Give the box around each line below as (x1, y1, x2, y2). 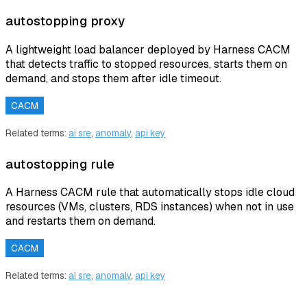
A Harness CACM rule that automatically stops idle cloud (5, 185, 295, 200)
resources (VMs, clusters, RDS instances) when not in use (5, 199, 294, 214)
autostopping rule (5, 155, 115, 173)
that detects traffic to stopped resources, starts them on (5, 57, 287, 72)
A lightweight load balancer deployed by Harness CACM (5, 42, 291, 58)
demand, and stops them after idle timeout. (5, 71, 221, 86)
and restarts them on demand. (5, 214, 156, 229)
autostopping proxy (5, 12, 125, 30)
